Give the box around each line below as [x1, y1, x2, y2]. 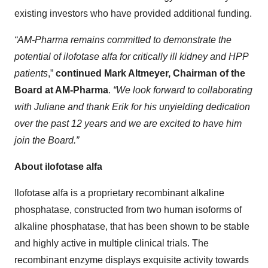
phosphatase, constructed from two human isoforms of [14, 205, 242, 215]
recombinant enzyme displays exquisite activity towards [14, 255, 249, 265]
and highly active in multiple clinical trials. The [14, 238, 209, 248]
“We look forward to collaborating [113, 85, 252, 95]
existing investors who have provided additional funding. [14, 8, 252, 19]
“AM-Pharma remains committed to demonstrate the [14, 35, 232, 45]
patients [14, 68, 48, 78]
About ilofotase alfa [14, 162, 102, 172]
